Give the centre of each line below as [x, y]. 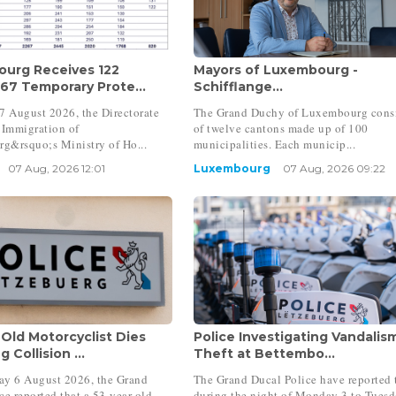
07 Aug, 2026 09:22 [334, 168]
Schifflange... [238, 86]
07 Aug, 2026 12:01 [57, 168]
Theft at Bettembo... [264, 353]
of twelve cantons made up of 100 [281, 128]
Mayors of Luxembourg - [275, 69]
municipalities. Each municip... [274, 144]
